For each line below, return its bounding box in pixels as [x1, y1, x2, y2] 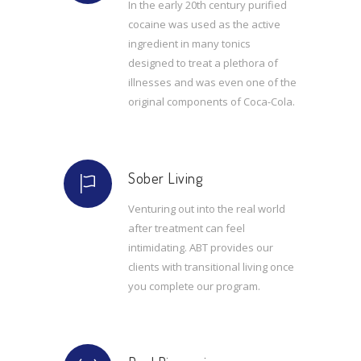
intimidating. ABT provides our [128, 240, 273, 255]
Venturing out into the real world [128, 201, 285, 216]
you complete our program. [128, 279, 260, 293]
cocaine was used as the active [128, 17, 280, 31]
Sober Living [128, 169, 202, 187]
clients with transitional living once [128, 259, 294, 274]
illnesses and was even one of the [128, 75, 297, 89]
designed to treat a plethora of [128, 56, 278, 70]
